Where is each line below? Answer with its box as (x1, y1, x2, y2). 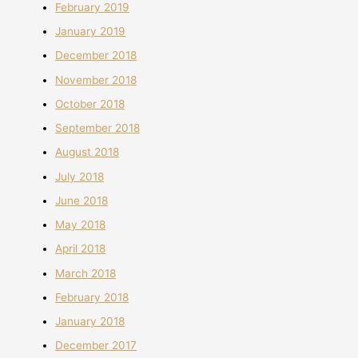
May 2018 (55, 218, 106, 232)
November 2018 (55, 73, 137, 86)
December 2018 (55, 49, 137, 62)
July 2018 (55, 169, 105, 183)
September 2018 (55, 121, 141, 135)
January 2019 (55, 25, 126, 38)
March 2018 (55, 266, 117, 280)
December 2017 (55, 339, 137, 352)
